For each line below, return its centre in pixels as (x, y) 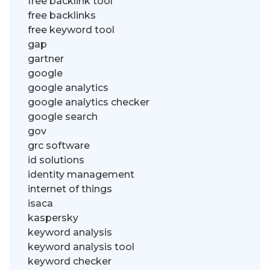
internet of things (70, 189)
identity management (81, 174)
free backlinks (62, 15)
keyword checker (70, 261)
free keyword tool (71, 30)
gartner (46, 58)
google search (63, 116)
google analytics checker (89, 102)
